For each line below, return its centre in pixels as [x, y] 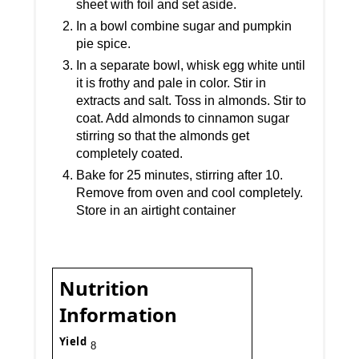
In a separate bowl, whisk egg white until [191, 66]
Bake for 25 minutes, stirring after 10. [180, 175]
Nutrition [105, 288]
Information [119, 315]
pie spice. [104, 44]
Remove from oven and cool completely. [190, 193]
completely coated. [130, 154]
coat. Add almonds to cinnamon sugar [183, 119]
